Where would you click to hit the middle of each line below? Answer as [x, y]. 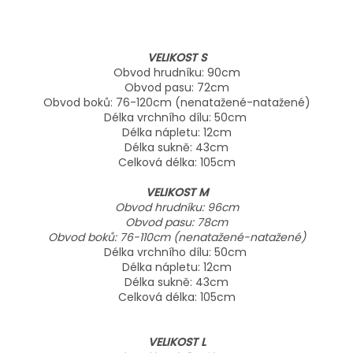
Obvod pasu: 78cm [176, 223]
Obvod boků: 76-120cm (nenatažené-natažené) [176, 103]
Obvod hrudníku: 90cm [176, 73]
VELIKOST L [176, 342]
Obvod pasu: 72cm [176, 88]
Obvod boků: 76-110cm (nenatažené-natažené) [176, 238]
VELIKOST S [176, 58]
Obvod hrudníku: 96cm [176, 208]
